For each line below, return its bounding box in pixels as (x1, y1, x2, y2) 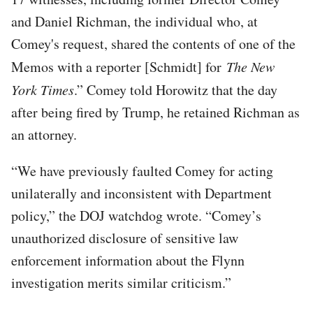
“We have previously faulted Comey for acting (11, 161, 273, 180)
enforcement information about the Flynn (11, 250, 245, 270)
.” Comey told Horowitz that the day (74, 80, 277, 99)
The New (226, 57, 275, 75)
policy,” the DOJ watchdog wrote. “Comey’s (11, 205, 261, 225)
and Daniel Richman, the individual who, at (11, 11, 258, 31)
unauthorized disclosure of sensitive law (11, 228, 238, 247)
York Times (11, 80, 74, 99)
